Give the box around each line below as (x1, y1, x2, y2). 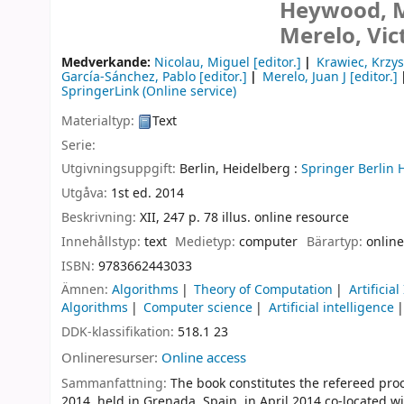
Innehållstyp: (61, 232, 144, 252)
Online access (161, 347, 246, 368)
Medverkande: (61, 53, 154, 72)
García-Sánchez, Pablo (61, 68, 196, 87)
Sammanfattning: (61, 373, 170, 393)
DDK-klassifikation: (61, 323, 178, 343)
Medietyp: (175, 232, 240, 252)
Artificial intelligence (268, 298, 394, 318)
